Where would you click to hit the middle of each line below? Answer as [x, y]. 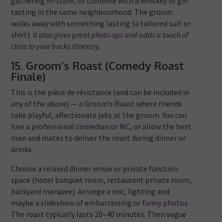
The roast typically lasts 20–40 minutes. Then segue [99, 214]
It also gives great [61, 35]
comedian [93, 127]
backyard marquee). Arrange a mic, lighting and [90, 192]
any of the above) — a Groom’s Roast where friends [97, 104]
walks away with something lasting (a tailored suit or [101, 24]
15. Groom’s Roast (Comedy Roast [98, 66]
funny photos [165, 203]
